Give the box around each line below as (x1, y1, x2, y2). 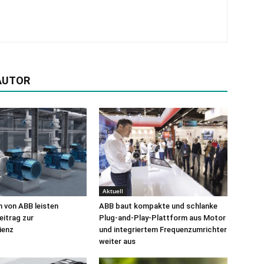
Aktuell (103, 187, 123, 195)
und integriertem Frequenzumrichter (99, 225, 227, 234)
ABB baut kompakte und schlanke (99, 202, 217, 210)
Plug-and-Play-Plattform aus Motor (99, 213, 226, 222)
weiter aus (99, 237, 136, 246)
